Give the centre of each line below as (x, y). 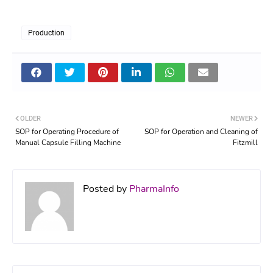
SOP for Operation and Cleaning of (201, 131)
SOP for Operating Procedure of (67, 131)
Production (46, 33)
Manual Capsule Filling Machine (68, 142)
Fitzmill (245, 142)
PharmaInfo (153, 189)
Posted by (105, 189)
